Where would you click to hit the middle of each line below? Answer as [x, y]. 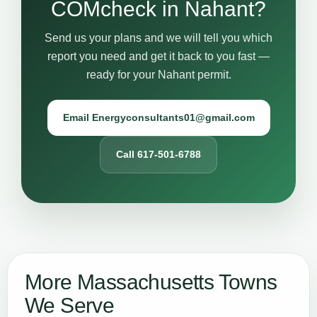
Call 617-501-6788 [158, 154]
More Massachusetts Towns [151, 282]
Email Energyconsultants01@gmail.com [158, 117]
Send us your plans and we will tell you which [158, 38]
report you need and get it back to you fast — [158, 56]
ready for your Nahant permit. [158, 75]
